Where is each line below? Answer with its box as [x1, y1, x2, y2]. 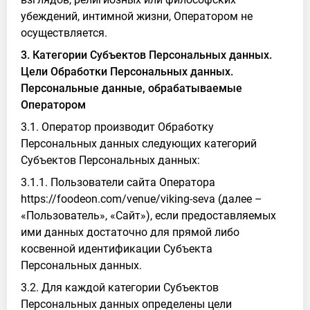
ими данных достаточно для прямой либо [21, 226, 239, 239]
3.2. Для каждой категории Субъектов [21, 281, 219, 294]
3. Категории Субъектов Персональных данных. [21, 48, 272, 62]
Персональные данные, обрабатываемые [21, 82, 242, 95]
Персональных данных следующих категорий [21, 137, 257, 150]
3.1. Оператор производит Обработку [21, 120, 214, 134]
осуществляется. [21, 26, 107, 39]
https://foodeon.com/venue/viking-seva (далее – [21, 192, 262, 206]
